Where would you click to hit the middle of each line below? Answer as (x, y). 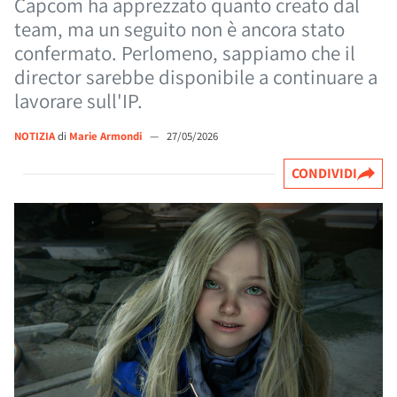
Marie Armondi (107, 136)
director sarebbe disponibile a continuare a (196, 77)
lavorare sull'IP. (78, 101)
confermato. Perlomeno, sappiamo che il (185, 53)
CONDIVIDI (324, 173)
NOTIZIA (35, 136)
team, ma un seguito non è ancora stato (179, 29)
